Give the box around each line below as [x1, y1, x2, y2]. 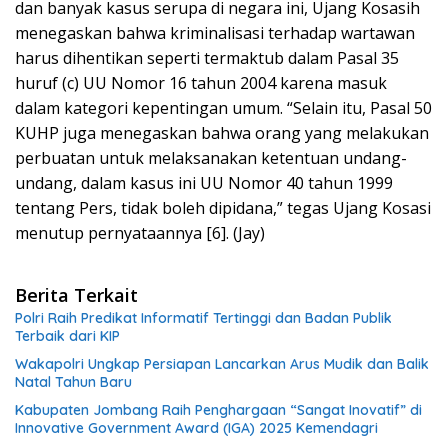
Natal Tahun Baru [15, 373, 132, 392]
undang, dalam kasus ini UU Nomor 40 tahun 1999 [15, 172, 393, 195]
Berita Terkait [15, 283, 138, 308]
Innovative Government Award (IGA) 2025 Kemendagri [15, 419, 378, 438]
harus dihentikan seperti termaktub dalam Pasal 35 [15, 47, 399, 70]
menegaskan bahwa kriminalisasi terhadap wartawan [15, 22, 415, 45]
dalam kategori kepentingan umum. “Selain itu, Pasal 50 [15, 97, 432, 120]
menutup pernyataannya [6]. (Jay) [15, 222, 265, 245]
